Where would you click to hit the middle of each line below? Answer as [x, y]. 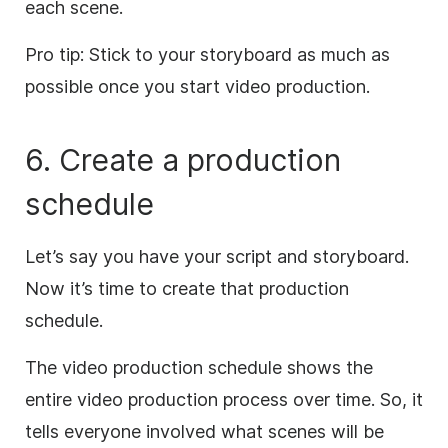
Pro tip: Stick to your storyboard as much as [207, 54]
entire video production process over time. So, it [224, 399]
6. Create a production [183, 159]
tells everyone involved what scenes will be [204, 431]
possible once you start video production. [200, 86]
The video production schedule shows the [199, 367]
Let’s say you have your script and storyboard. [217, 256]
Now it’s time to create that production [187, 288]
